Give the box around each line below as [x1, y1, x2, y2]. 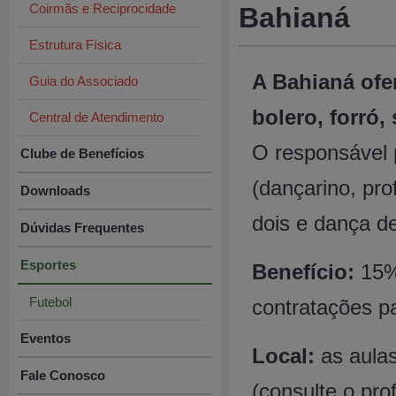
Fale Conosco [20, 368, 105, 383]
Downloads [20, 183, 90, 198]
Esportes [20, 257, 76, 272]
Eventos [20, 331, 71, 346]
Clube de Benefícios [20, 146, 144, 161]
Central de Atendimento [29, 110, 164, 125]
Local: [252, 344, 315, 368]
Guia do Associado [29, 73, 138, 88]
